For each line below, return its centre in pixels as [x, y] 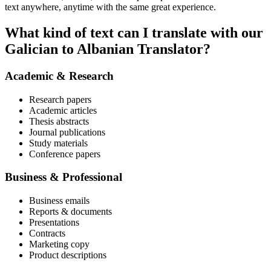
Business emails [59, 201]
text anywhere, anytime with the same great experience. [110, 7]
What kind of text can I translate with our [134, 33]
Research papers [60, 99]
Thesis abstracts [59, 121]
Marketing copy [59, 244]
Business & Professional [64, 177]
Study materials [58, 143]
